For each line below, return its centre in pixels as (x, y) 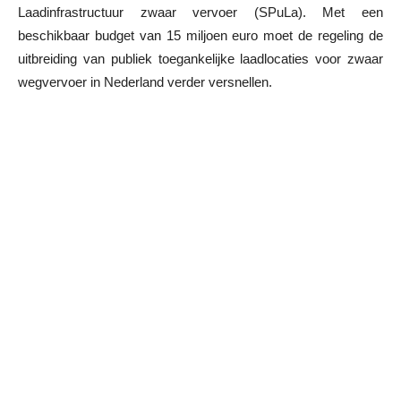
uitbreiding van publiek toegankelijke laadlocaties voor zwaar (200, 58)
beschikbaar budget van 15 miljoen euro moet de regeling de (200, 35)
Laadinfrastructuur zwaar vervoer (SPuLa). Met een (200, 12)
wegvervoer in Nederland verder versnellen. (145, 81)
